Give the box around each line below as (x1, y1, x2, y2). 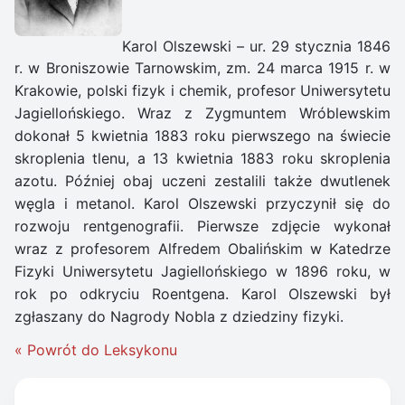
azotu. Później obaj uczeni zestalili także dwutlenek (14, 172, 391, 191)
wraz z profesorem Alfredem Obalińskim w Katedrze (14, 240, 391, 259)
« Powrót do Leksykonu (14, 341, 177, 360)
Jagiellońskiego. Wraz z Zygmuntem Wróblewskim (14, 104, 391, 123)
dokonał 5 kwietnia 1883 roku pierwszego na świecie (14, 127, 391, 146)
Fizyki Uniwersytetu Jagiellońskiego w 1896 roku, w (14, 262, 391, 281)
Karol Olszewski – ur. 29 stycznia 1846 (122, 36, 391, 55)
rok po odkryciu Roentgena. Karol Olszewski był (14, 285, 391, 304)
